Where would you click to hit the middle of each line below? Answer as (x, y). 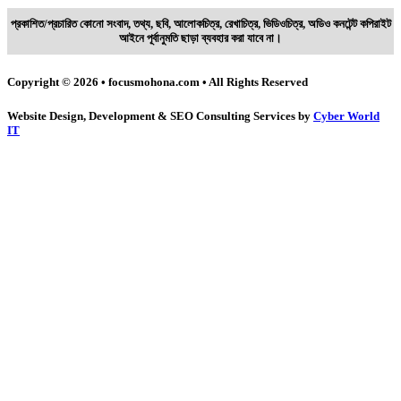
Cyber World (346, 115)
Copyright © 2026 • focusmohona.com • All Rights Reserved (158, 81)
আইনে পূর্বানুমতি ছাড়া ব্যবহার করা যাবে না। (200, 38)
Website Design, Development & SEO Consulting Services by (160, 115)
